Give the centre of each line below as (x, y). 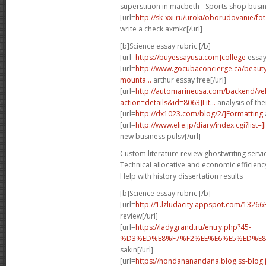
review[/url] (139, 216)
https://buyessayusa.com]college (191, 57)
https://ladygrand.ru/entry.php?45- (193, 227)
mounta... (136, 80)
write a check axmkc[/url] (161, 28)
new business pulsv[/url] (160, 136)
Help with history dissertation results (181, 176)
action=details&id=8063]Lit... (168, 102)
